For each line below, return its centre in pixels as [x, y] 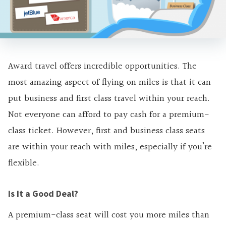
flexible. [24, 163]
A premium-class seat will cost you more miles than [109, 215]
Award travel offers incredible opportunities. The [102, 66]
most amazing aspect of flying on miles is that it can [109, 82]
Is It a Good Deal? [43, 193]
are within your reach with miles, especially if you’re [110, 147]
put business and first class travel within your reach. [109, 98]
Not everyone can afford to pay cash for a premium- [109, 115]
